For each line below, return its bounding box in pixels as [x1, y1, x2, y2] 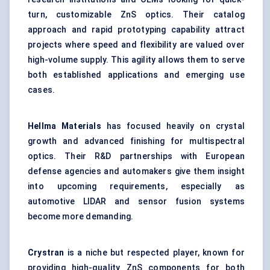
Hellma [28, 121, 57, 131]
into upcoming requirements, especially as [28, 181, 245, 192]
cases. [28, 85, 55, 95]
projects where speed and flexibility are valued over [28, 40, 245, 50]
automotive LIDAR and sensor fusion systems [28, 196, 245, 207]
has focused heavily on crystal [101, 121, 245, 131]
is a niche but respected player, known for [64, 248, 245, 258]
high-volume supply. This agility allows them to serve [28, 55, 245, 65]
